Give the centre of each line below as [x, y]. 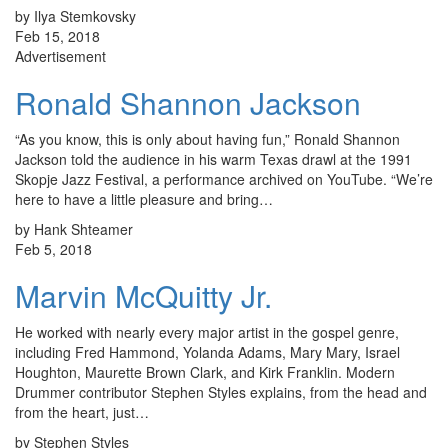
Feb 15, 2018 [57, 36]
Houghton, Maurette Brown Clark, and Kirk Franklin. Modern [205, 372]
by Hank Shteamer [74, 229]
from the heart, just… [82, 412]
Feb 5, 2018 [53, 249]
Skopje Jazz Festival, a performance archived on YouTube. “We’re [224, 179]
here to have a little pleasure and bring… [144, 199]
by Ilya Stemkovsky [75, 16]
